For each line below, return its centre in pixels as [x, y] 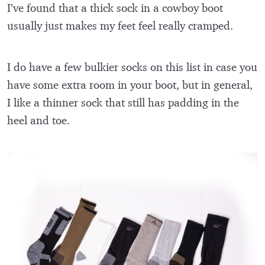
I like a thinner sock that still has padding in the [123, 103]
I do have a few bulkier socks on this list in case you [132, 67]
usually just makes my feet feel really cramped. [122, 26]
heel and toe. [40, 120]
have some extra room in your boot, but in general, [130, 85]
